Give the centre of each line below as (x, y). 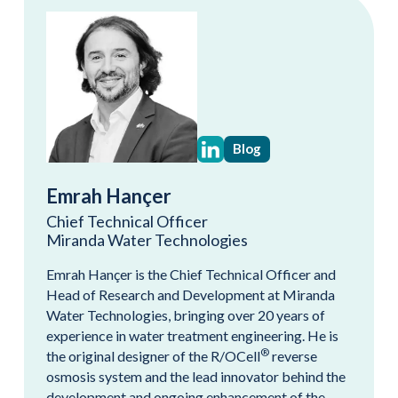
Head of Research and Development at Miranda (191, 294)
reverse (293, 355)
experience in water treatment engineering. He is (192, 335)
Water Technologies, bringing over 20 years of (186, 314)
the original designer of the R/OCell (153, 355)
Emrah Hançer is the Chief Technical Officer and (191, 274)
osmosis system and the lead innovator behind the (196, 376)
